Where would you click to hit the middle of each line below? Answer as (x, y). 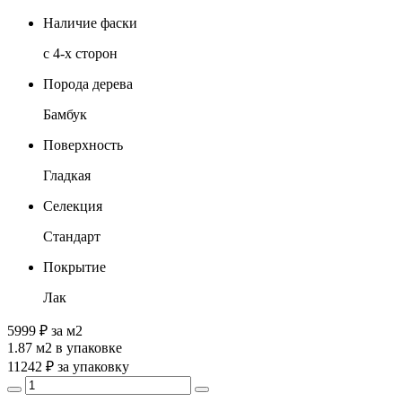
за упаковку (93, 366)
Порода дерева (88, 83)
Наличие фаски (90, 22)
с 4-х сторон (80, 53)
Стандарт (72, 236)
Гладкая (67, 175)
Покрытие (74, 267)
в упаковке (87, 347)
